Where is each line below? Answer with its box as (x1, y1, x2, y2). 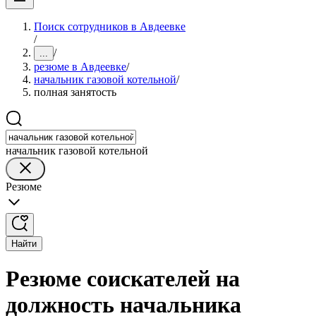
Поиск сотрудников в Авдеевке (34, 20, 186, 32)
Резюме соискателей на (6, 266, 240, 292)
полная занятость (34, 86, 116, 98)
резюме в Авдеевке (34, 61, 126, 73)
